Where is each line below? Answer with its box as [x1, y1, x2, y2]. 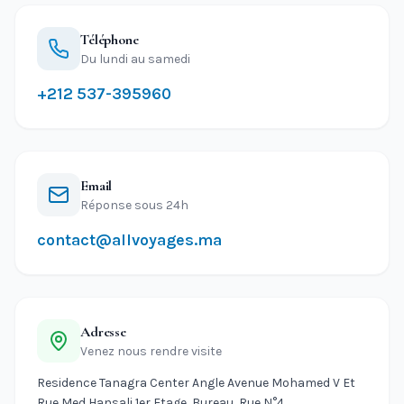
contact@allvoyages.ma [37, 230, 222, 250]
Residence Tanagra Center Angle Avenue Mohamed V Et [37, 375, 355, 390]
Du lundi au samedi [80, 51, 190, 67]
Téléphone [80, 31, 139, 49]
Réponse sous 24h [80, 197, 188, 213]
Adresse [80, 323, 126, 341]
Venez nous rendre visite [80, 344, 222, 359]
